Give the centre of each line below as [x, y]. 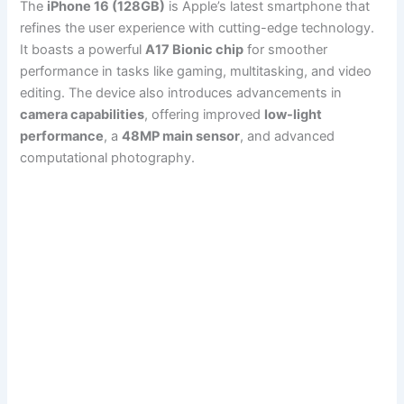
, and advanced [288, 137]
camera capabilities [83, 115]
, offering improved [205, 115]
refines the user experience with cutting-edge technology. [197, 28]
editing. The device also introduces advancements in [181, 93]
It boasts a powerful [83, 50]
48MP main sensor [181, 137]
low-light [294, 115]
